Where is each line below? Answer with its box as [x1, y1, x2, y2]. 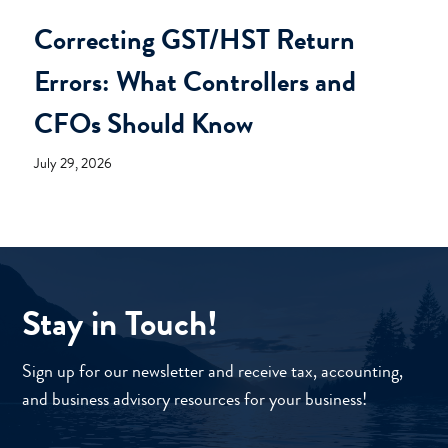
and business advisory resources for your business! [22, 385, 367, 412]
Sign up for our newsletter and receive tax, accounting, [22, 357, 403, 384]
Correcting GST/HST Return [34, 19, 355, 60]
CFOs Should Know [34, 103, 253, 144]
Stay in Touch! [22, 297, 218, 348]
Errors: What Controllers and [34, 61, 356, 102]
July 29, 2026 [34, 152, 112, 173]
